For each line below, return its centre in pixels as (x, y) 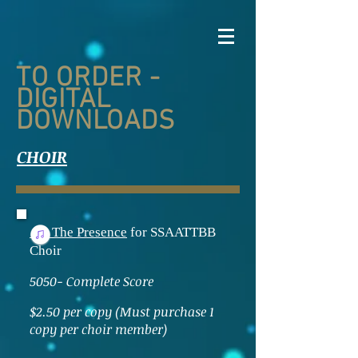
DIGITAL (64, 100)
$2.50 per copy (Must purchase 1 (122, 312)
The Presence (78, 232)
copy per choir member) (98, 329)
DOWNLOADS (96, 122)
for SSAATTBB (171, 232)
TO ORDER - (92, 79)
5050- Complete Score (91, 281)
